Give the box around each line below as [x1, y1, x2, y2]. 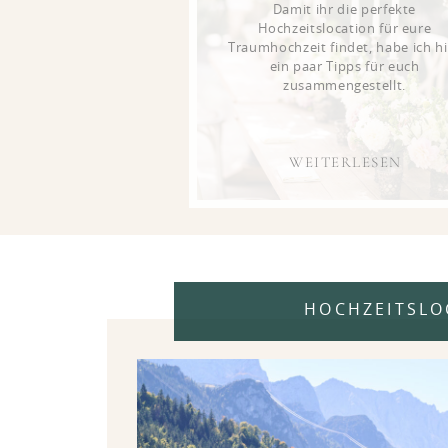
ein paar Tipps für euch [269, 61, 420, 74]
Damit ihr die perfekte [272, 4, 417, 17]
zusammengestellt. [282, 80, 407, 93]
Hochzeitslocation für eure [257, 23, 432, 36]
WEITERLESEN [289, 153, 402, 171]
